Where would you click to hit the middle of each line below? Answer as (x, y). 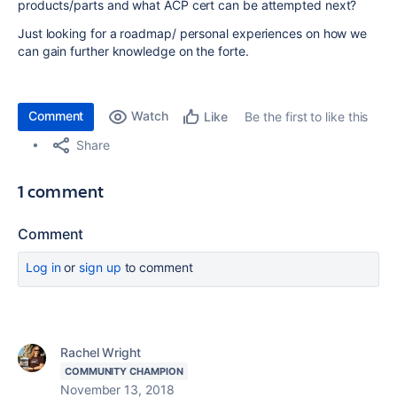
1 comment (61, 191)
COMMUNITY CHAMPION (124, 371)
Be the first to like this (307, 117)
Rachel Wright (101, 352)
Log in (43, 267)
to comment (157, 267)
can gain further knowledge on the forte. (133, 51)
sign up (100, 267)
